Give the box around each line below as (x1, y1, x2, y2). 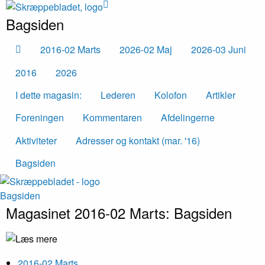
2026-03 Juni (191, 43, 246, 57)
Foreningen (15, 111, 64, 125)
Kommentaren (83, 111, 142, 125)
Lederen (101, 88, 135, 102)
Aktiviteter (15, 133, 57, 147)
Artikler (206, 88, 235, 102)
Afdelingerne (161, 111, 215, 125)
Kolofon (154, 88, 187, 102)
